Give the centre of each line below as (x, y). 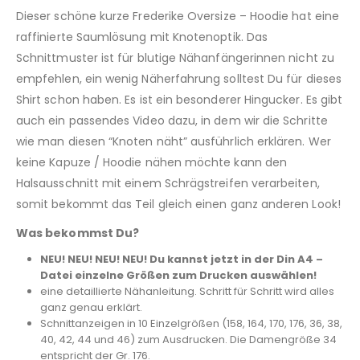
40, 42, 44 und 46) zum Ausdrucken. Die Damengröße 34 (188, 339)
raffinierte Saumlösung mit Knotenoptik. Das (142, 37)
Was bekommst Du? (78, 233)
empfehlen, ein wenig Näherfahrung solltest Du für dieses (179, 78)
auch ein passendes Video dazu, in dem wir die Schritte (172, 120)
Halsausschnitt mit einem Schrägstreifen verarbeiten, (168, 183)
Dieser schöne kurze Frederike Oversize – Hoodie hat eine (178, 16)
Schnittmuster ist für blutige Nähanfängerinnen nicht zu (175, 57)
